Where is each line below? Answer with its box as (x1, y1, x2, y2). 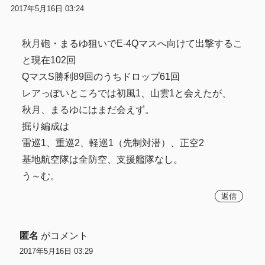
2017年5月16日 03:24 (10, 4, 84, 14)
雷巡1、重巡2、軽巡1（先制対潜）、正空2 (22, 138, 205, 148)
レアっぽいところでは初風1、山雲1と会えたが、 (22, 88, 232, 99)
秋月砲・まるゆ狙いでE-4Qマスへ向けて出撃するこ (22, 38, 243, 49)
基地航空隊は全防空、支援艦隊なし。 (22, 154, 183, 165)
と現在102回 (22, 55, 76, 66)
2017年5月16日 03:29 (19, 246, 93, 256)
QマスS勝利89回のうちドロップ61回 (22, 72, 180, 82)
